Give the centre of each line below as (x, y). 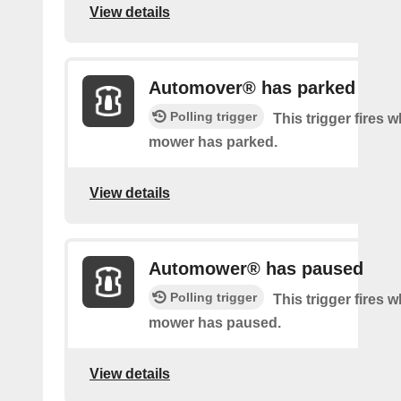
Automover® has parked (252, 87)
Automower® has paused (256, 268)
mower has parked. (213, 141)
